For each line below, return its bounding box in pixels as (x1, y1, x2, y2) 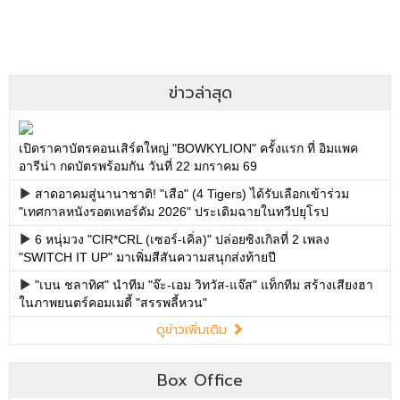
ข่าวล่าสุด (168, 80, 232, 105)
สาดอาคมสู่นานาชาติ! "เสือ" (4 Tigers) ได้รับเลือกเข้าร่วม (35, 186, 349, 201)
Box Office (157, 367, 243, 393)
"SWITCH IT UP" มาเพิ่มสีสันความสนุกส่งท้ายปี (19, 249, 276, 264)
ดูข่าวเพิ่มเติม (156, 320, 231, 339)
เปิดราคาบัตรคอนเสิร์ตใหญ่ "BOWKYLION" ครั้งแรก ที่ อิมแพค (19, 140, 358, 155)
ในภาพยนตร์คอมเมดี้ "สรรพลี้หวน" (19, 295, 207, 310)
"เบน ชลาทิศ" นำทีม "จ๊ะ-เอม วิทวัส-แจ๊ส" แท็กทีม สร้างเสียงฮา (35, 277, 373, 292)
